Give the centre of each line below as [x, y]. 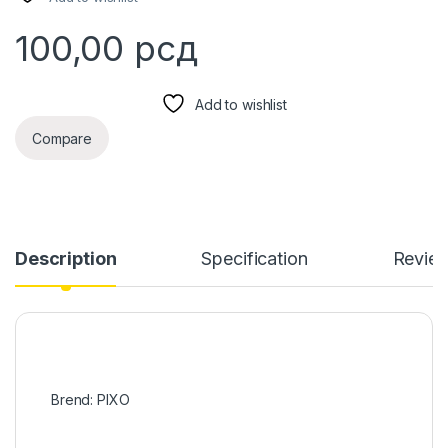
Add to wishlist [240, 105]
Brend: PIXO [90, 400]
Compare [62, 138]
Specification [254, 259]
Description [66, 259]
